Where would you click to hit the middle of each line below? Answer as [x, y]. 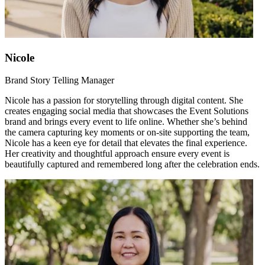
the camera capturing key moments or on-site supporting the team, [127, 132]
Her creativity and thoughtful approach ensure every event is [117, 154]
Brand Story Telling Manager [59, 80]
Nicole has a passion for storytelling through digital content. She [124, 101]
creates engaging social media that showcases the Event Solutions [127, 111]
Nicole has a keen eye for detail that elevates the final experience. [126, 143]
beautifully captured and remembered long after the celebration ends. [132, 164]
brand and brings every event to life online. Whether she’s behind [126, 122]
